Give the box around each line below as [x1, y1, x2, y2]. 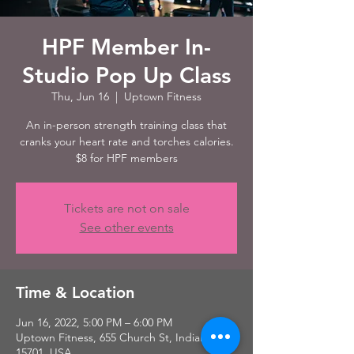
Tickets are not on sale [63, 201, 190, 216]
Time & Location [16, 283, 134, 302]
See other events [79, 220, 174, 235]
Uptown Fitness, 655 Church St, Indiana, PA [16, 330, 232, 345]
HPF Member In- [42, 33, 211, 60]
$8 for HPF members [75, 151, 178, 165]
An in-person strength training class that [26, 118, 227, 132]
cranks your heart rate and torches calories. [19, 134, 234, 149]
